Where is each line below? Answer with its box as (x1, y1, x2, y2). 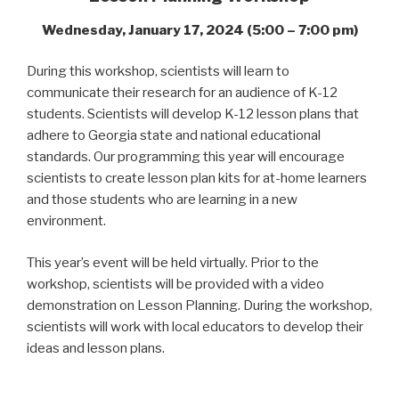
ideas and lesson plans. (27, 339, 167, 356)
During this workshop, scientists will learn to (27, 63, 289, 80)
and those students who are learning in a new (27, 191, 297, 208)
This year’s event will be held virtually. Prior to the (27, 254, 319, 271)
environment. (27, 213, 109, 230)
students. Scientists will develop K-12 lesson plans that (27, 106, 359, 123)
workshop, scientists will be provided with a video (27, 275, 324, 292)
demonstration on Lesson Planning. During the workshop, (27, 297, 372, 313)
